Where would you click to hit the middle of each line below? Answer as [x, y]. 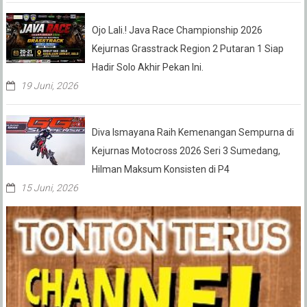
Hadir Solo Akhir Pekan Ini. [147, 67]
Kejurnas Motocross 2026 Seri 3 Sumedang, [186, 150]
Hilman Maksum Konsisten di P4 [160, 169]
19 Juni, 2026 [49, 85]
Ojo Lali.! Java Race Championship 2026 [177, 30]
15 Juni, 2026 [49, 187]
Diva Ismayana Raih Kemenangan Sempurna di [193, 132]
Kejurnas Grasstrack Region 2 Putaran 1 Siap [187, 48]
